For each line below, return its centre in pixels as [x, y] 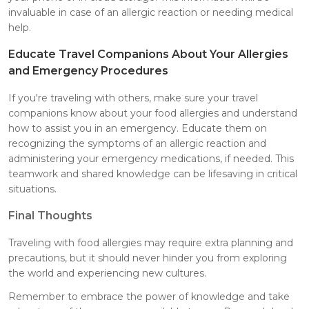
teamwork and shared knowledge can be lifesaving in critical [153, 173]
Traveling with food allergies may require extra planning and [151, 242]
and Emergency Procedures [88, 70]
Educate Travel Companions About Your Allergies [148, 54]
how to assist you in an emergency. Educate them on [138, 128]
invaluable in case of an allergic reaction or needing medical [151, 12]
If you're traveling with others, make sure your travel [133, 98]
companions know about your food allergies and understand [153, 113]
